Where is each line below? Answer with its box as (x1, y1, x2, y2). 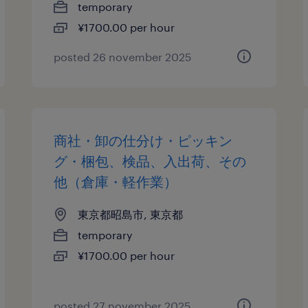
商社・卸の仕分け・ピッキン (54, 132, 233, 148)
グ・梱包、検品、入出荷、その (54, 153, 247, 169)
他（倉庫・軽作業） (54, 173, 178, 190)
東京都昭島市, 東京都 (78, 208, 184, 221)
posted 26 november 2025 (54, 50, 192, 63)
